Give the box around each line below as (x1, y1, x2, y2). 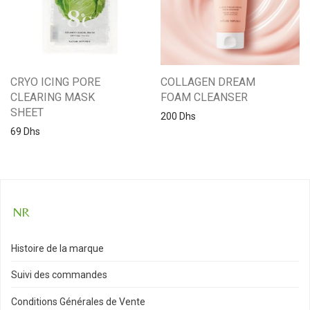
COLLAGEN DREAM (161, 75, 255, 89)
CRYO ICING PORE (10, 75, 100, 89)
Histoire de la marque (11, 242, 104, 254)
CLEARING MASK (10, 91, 95, 104)
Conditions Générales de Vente (11, 295, 145, 307)
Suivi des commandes (11, 269, 107, 281)
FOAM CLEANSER (161, 91, 248, 104)
